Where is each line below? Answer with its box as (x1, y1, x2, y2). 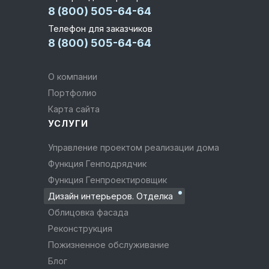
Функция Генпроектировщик (55, 174, 167, 185)
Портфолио (54, 87, 97, 98)
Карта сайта (53, 103, 100, 114)
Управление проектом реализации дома (53, 142, 219, 153)
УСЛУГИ (48, 118, 88, 128)
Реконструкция (53, 223, 112, 234)
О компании (55, 71, 97, 82)
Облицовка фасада (55, 207, 128, 217)
